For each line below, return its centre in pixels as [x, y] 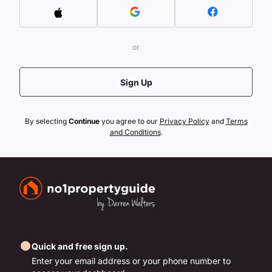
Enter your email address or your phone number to [131, 261]
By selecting [46, 121]
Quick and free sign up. [80, 246]
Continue [84, 121]
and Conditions [135, 132]
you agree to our [129, 121]
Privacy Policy [184, 121]
